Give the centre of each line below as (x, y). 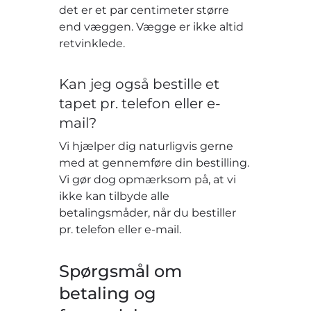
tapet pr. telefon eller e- (140, 103)
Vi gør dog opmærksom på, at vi (148, 179)
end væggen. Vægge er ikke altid (152, 26)
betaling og (108, 293)
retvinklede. (92, 43)
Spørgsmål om (121, 271)
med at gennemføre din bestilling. (154, 162)
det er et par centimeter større (144, 10)
